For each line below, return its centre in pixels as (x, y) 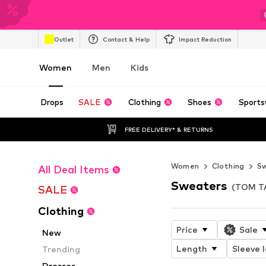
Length (191, 248)
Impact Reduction (205, 39)
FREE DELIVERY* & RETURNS (169, 129)
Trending (61, 249)
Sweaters (199, 186)
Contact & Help (126, 39)
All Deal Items (74, 170)
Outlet (64, 39)
